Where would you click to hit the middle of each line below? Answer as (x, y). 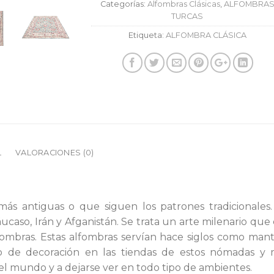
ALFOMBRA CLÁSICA (206, 35)
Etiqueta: (147, 35)
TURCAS (187, 17)
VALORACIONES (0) (55, 153)
